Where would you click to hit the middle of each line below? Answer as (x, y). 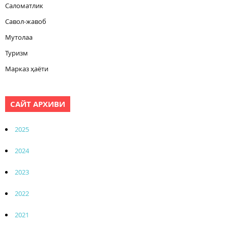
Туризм (17, 53)
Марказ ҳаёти (27, 68)
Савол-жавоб (26, 21)
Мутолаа (19, 37)
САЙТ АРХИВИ (38, 104)
